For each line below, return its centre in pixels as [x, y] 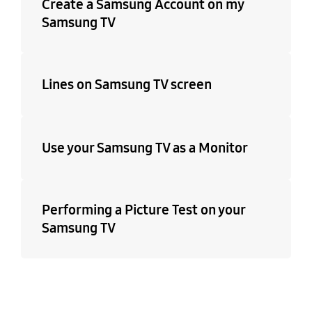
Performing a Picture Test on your [143, 209]
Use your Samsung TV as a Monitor [145, 148]
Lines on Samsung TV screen [126, 85]
